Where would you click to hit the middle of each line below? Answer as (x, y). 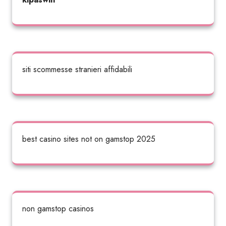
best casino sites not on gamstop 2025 (89, 139)
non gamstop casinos (58, 209)
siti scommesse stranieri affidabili (77, 69)
